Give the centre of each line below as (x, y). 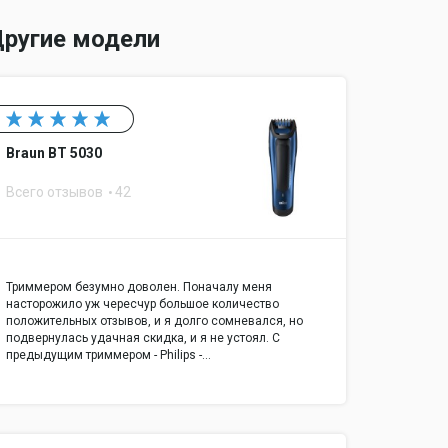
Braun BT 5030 (54, 153)
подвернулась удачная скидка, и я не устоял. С (143, 338)
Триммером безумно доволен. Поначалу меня (139, 287)
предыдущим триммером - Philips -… (108, 355)
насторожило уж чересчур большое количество (142, 304)
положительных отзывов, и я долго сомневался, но (154, 321)
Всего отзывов (56, 192)
